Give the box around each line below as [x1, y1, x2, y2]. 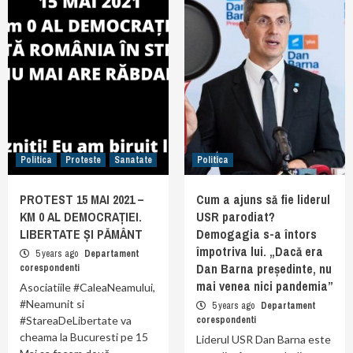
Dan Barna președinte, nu [196, 260, 332, 277]
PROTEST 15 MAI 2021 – [20, 191, 143, 208]
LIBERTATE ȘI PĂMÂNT [20, 225, 143, 243]
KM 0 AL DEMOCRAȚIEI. [20, 208, 142, 225]
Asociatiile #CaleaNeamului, [20, 281, 155, 294]
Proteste [65, 154, 101, 166]
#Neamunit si [20, 297, 84, 310]
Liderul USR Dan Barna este [196, 333, 331, 346]
